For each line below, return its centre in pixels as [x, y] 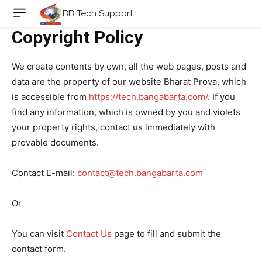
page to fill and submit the [166, 234]
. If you [221, 97]
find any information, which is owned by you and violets [126, 112]
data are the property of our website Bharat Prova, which [129, 82]
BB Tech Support [98, 13]
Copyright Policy [77, 37]
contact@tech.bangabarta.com [140, 173]
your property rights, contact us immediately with [113, 127]
